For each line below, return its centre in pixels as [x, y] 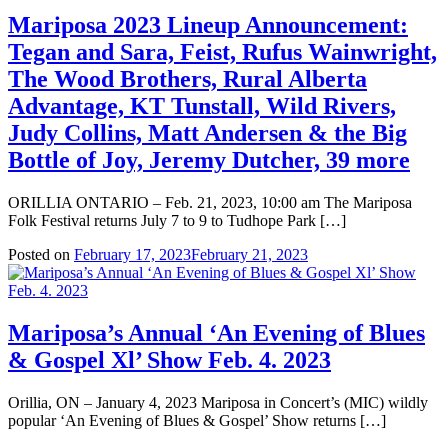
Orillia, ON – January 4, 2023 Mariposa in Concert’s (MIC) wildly [218, 403]
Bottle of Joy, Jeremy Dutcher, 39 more [209, 160]
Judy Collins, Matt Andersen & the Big [207, 133]
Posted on [41, 255]
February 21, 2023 [249, 255]
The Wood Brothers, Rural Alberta [187, 79]
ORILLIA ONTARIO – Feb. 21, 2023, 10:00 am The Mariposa [210, 203]
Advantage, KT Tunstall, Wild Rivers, [202, 106]
